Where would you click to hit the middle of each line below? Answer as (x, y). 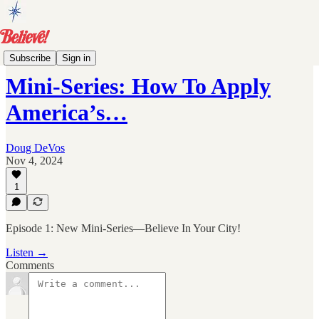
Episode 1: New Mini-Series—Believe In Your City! (123, 228)
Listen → (27, 252)
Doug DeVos (35, 147)
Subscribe (30, 58)
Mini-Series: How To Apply (138, 87)
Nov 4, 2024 (34, 160)
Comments (30, 265)
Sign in (76, 58)
